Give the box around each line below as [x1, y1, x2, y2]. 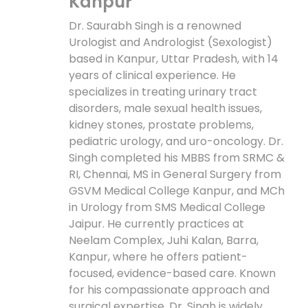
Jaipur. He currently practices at [69, 216, 244, 232]
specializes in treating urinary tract [69, 84, 257, 100]
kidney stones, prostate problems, [69, 117, 254, 133]
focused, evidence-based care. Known [69, 265, 276, 282]
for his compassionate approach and [69, 282, 269, 298]
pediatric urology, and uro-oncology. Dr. [69, 133, 283, 150]
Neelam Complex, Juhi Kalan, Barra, [69, 232, 258, 249]
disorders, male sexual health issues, [69, 100, 262, 117]
